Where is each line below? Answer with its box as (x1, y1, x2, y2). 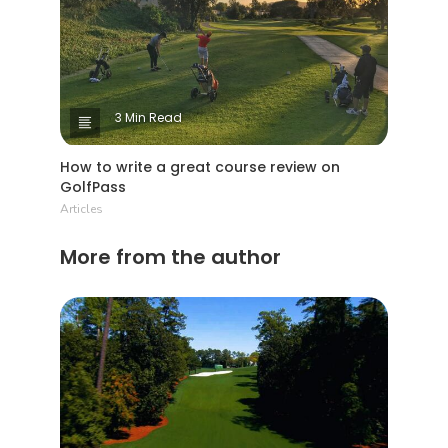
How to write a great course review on (60, 156, 340, 177)
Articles (60, 200, 103, 217)
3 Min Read (115, 108, 182, 126)
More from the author (60, 242, 281, 271)
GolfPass (60, 176, 126, 197)
